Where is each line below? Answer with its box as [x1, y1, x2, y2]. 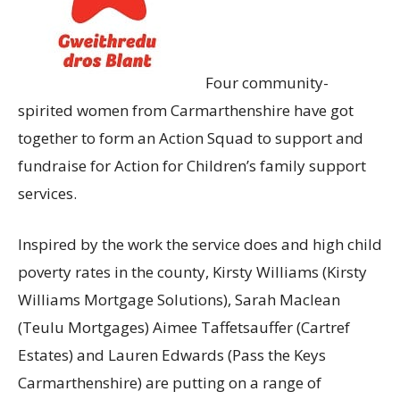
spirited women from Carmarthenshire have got [18, 99, 354, 121]
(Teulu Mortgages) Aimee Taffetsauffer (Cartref [18, 316, 350, 337]
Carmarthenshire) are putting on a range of [18, 371, 321, 393]
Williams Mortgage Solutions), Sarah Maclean [18, 288, 340, 310]
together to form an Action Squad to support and [18, 127, 363, 148]
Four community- [205, 71, 329, 93]
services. [18, 182, 77, 204]
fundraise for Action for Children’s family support [18, 154, 366, 176]
